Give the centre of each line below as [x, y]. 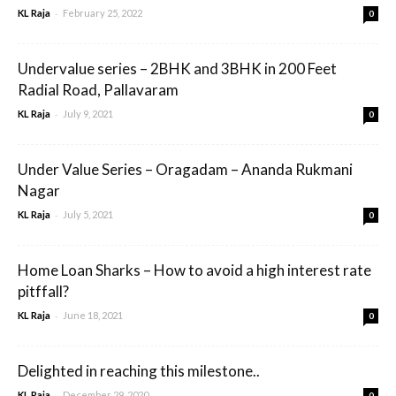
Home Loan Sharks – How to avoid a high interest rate [194, 270]
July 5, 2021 [88, 214]
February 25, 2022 [103, 12]
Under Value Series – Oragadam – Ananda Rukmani [185, 169]
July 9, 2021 [88, 113]
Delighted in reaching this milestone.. [139, 370]
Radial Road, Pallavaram [98, 89]
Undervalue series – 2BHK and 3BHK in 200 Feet [177, 68]
